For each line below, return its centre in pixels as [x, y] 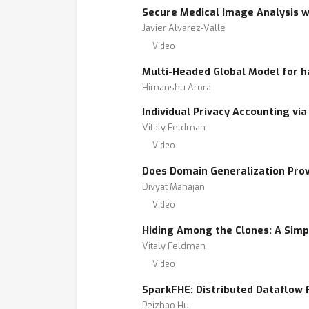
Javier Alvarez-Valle [184, 28]
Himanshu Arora [177, 87]
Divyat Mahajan [173, 187]
